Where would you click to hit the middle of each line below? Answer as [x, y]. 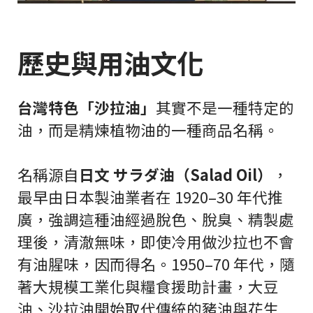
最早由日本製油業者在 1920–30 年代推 [150, 197]
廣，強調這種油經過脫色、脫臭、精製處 [156, 219]
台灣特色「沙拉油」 [87, 108]
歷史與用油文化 [110, 63]
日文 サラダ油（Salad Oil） [176, 175]
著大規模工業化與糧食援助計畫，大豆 [148, 286]
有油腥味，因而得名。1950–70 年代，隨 [156, 264]
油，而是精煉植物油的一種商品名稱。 [148, 130]
